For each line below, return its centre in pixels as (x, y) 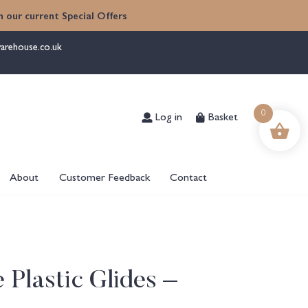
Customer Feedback (104, 176)
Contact (189, 176)
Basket (221, 116)
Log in (167, 116)
